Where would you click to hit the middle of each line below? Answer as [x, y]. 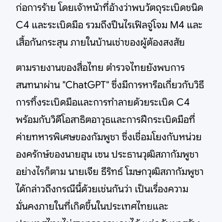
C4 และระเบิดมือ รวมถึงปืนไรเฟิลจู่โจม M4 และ [109, 25]
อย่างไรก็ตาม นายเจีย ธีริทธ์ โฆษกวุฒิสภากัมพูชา [110, 172]
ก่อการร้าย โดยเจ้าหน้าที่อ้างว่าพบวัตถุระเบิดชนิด [110, 8]
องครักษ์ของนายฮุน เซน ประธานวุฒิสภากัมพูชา [107, 154]
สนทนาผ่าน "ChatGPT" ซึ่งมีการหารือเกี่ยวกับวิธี [110, 85]
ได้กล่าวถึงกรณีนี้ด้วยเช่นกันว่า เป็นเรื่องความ [102, 189]
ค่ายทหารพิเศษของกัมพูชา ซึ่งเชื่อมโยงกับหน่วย [109, 137]
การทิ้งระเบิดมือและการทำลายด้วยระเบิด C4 [103, 102]
